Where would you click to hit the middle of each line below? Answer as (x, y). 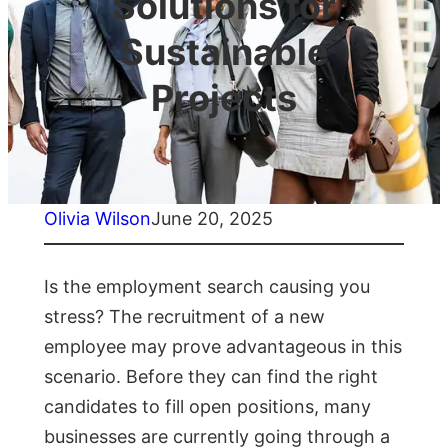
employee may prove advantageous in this (223, 347)
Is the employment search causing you (207, 287)
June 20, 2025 (212, 219)
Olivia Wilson (97, 219)
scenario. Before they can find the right (211, 377)
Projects (224, 98)
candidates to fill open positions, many (207, 407)
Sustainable (224, 52)
